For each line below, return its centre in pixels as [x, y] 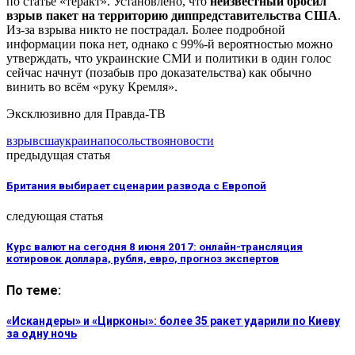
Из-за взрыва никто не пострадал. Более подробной [146, 29]
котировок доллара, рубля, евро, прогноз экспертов [143, 259]
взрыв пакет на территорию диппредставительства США [172, 15]
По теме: [34, 290]
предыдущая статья [58, 155]
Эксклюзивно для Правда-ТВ [86, 113]
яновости [189, 140]
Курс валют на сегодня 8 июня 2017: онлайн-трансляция [155, 247]
